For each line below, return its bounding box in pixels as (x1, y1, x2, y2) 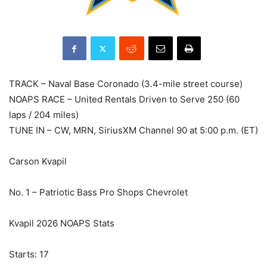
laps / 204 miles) (9, 109, 79, 121)
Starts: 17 (9, 249, 49, 260)
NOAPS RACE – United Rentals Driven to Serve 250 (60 (9, 94, 240, 105)
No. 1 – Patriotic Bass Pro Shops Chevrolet (9, 187, 188, 198)
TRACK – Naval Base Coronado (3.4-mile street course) (9, 78, 243, 90)
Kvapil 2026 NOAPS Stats (9, 218, 114, 229)
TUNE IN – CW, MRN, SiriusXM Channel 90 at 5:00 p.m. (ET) (9, 125, 258, 136)
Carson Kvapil (9, 156, 67, 167)
